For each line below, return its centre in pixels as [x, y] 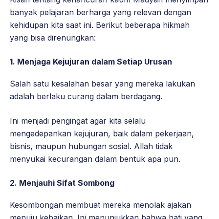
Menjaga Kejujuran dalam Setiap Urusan [95, 62]
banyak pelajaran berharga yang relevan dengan [100, 12]
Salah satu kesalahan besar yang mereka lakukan [102, 84]
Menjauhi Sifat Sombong [67, 183]
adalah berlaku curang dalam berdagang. [86, 97]
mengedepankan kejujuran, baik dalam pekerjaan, [102, 134]
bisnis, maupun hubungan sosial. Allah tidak [91, 146]
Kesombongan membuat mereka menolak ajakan [100, 205]
